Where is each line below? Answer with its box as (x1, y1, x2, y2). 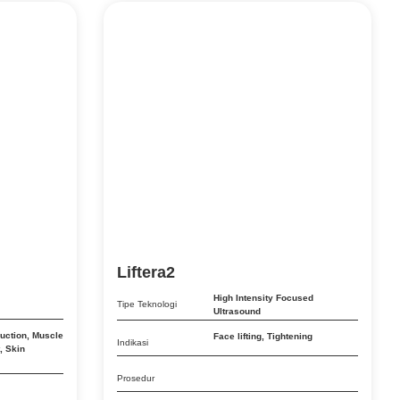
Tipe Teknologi (117, 299, 177, 309)
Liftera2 (117, 263, 175, 281)
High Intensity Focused (213, 293, 313, 303)
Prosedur (117, 373, 154, 383)
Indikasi (117, 337, 148, 347)
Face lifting (213, 331, 262, 341)
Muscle (32, 330, 63, 340)
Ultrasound (213, 306, 261, 316)
